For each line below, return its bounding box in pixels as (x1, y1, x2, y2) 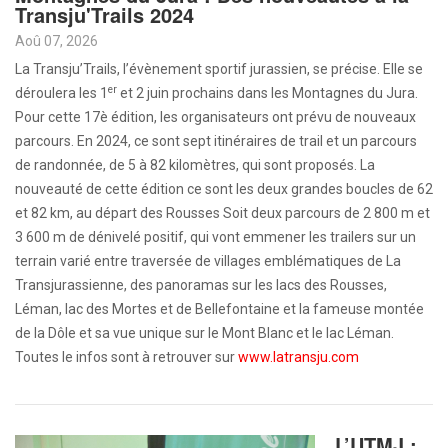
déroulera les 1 (15, 85, 108, 101)
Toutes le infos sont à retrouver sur (15, 349, 238, 365)
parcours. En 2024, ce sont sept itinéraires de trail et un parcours (15, 133, 417, 149)
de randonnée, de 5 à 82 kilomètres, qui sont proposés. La (15, 157, 375, 173)
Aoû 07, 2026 (15, 33, 98, 49)
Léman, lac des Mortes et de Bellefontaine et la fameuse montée (15, 301, 424, 317)
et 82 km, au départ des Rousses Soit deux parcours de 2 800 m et (15, 205, 430, 221)
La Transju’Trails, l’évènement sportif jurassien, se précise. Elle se (15, 61, 423, 77)
